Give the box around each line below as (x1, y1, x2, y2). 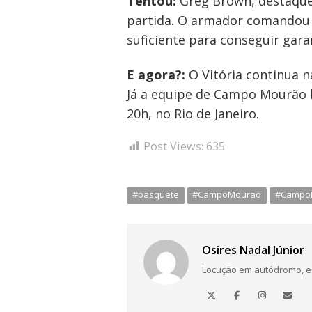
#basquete (132, 188, 179, 201)
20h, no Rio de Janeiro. (127, 104, 259, 122)
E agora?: (127, 65, 185, 83)
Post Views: (143, 139, 203, 155)
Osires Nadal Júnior (202, 242, 305, 258)
